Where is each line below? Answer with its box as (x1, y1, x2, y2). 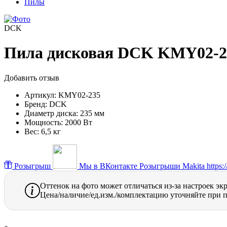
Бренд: (24, 99, 47, 108)
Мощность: (24, 118, 63, 127)
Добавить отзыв (4, 73, 59, 82)
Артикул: (24, 90, 56, 99)
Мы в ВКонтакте (79, 161, 137, 170)
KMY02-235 (58, 90, 100, 99)
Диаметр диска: (24, 108, 78, 118)
